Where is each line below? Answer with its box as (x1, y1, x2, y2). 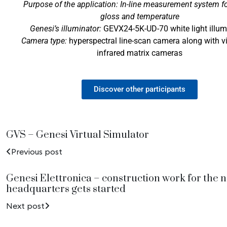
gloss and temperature (100, 11, 179, 21)
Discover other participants (94, 84, 185, 94)
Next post (6, 200, 45, 211)
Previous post (11, 146, 62, 157)
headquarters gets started (6, 182, 126, 196)
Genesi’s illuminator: (29, 23, 101, 33)
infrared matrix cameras (97, 48, 182, 58)
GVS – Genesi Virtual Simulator (6, 128, 149, 141)
